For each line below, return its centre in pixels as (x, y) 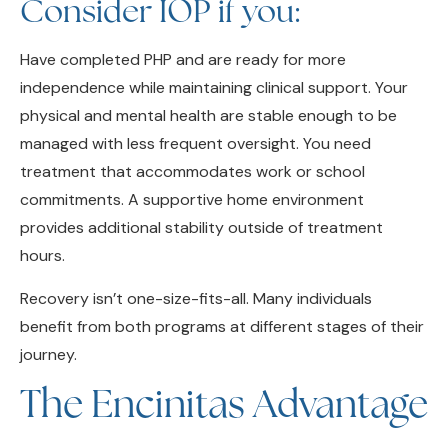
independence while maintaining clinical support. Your (214, 57)
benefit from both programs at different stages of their (222, 295)
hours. (42, 225)
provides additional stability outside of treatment (201, 197)
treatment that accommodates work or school (192, 141)
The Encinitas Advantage (224, 372)
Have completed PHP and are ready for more (183, 29)
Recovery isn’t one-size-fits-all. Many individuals (196, 267)
